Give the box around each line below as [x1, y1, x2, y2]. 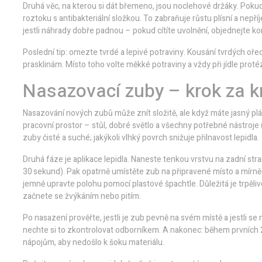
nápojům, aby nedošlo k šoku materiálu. [23, 236, 164, 249]
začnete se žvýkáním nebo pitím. [23, 190, 141, 202]
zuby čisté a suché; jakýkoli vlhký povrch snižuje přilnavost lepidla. [23, 132, 259, 144]
